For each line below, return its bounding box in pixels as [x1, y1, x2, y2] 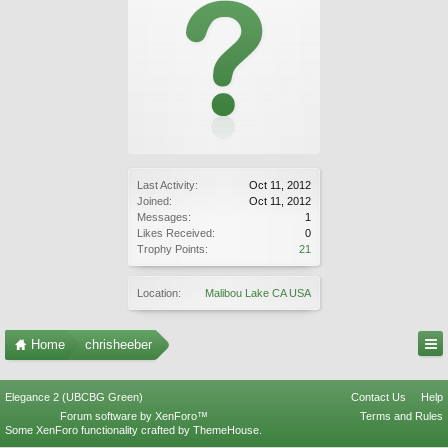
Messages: [137, 211, 191, 223]
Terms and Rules [360, 410, 443, 422]
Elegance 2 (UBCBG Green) [5, 391, 143, 403]
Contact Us [351, 391, 406, 403]
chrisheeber [85, 337, 152, 352]
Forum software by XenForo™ [59, 410, 208, 422]
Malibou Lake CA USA [205, 287, 311, 299]
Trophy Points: [137, 243, 208, 255]
